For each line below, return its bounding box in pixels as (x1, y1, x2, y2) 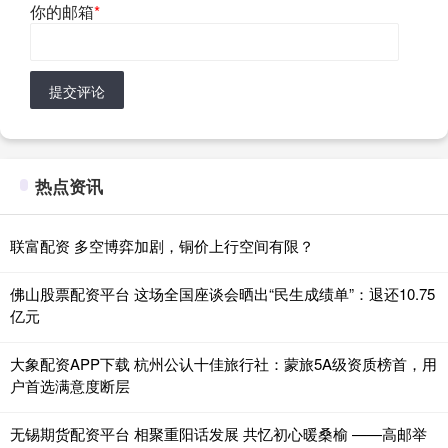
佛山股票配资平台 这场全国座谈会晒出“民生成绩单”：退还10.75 (10, 283, 435, 305)
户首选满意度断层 (10, 375, 130, 397)
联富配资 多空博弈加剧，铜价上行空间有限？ (10, 235, 314, 257)
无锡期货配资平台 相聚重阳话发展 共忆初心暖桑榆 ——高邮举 (10, 423, 427, 445)
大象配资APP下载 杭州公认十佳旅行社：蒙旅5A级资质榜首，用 (10, 353, 437, 375)
